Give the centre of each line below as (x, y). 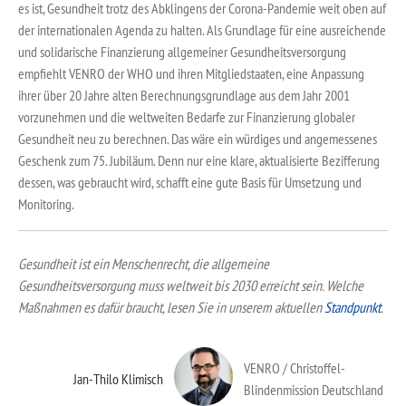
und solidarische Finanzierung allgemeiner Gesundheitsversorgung (182, 52)
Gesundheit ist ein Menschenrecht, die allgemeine (144, 263)
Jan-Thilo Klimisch (118, 379)
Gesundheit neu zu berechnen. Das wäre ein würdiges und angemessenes (198, 139)
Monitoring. (46, 204)
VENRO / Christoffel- (295, 368)
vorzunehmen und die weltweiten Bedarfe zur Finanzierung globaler (187, 117)
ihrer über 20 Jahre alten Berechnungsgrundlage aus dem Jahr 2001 (184, 96)
